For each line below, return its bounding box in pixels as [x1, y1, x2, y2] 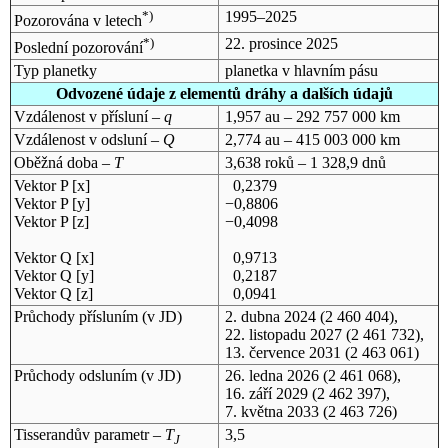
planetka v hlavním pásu [224, 61, 378, 79]
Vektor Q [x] [13, 248, 94, 266]
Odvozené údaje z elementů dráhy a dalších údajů [55, 84, 393, 102]
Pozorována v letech [13, 12, 142, 30]
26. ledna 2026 [224, 366, 319, 384]
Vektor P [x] [13, 176, 90, 194]
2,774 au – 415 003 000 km [224, 130, 400, 148]
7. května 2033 [224, 402, 319, 420]
